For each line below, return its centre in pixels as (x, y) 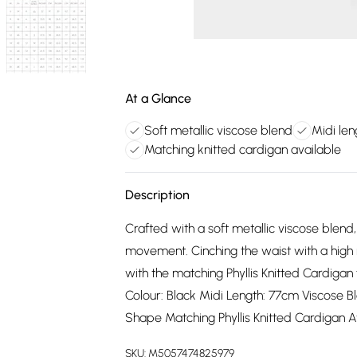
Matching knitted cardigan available (243, 149)
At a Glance (158, 98)
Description (157, 195)
